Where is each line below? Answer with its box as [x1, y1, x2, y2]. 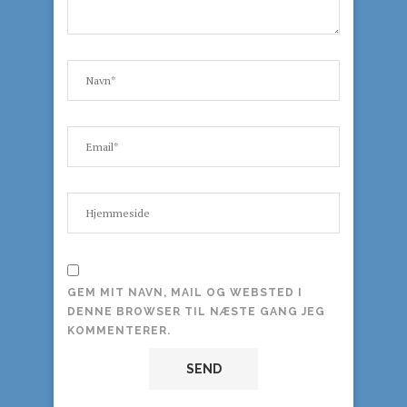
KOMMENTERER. [67, 324, 171, 337]
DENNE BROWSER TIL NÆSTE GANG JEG [67, 305, 325, 318]
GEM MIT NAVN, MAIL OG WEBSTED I [67, 286, 303, 299]
